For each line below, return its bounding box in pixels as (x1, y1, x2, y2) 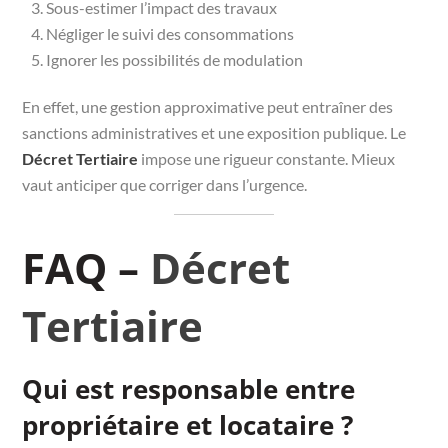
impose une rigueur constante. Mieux (138, 148, 396, 168)
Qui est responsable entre (22, 370, 356, 407)
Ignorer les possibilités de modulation (46, 49, 304, 69)
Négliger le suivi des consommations (46, 23, 295, 43)
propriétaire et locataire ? (22, 406, 354, 443)
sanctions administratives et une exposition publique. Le (22, 122, 407, 142)
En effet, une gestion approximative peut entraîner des (22, 96, 394, 116)
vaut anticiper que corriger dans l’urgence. (22, 174, 308, 194)
